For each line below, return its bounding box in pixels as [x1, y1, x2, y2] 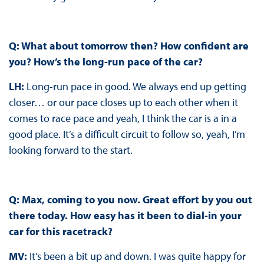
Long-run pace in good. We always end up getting [26, 79, 246, 93]
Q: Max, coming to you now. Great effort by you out [8, 192, 252, 206]
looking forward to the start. [8, 143, 133, 157]
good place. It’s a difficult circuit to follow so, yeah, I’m [8, 127, 245, 141]
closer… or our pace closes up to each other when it [8, 95, 238, 109]
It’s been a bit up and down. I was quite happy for [29, 249, 246, 263]
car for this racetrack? [8, 224, 113, 238]
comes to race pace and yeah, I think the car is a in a [8, 111, 237, 125]
